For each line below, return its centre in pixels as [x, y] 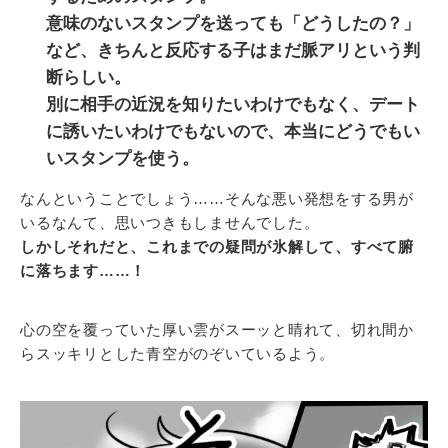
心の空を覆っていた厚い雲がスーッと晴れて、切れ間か [217, 330]
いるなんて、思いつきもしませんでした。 [170, 223]
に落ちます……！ [83, 271]
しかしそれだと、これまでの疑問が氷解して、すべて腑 [217, 247]
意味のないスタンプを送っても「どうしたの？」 [233, 24]
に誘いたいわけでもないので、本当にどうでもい [233, 132]
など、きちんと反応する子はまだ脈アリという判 [233, 51]
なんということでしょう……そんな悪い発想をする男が [217, 199]
